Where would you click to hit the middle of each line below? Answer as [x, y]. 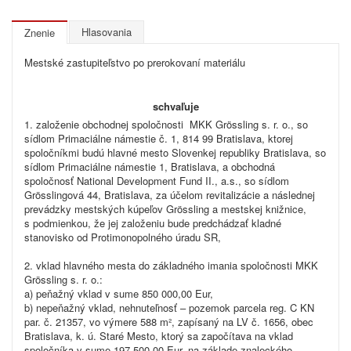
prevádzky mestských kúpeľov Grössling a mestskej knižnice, [165, 209]
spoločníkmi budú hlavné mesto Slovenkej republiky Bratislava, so [175, 152]
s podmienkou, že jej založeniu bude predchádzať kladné [153, 223]
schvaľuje [175, 106]
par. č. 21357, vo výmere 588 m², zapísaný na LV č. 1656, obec [169, 322]
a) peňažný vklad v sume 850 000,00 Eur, [119, 293]
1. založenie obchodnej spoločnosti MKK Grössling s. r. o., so [166, 124]
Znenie [40, 33]
